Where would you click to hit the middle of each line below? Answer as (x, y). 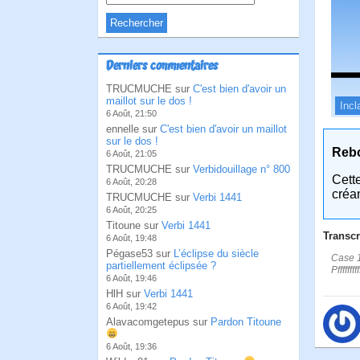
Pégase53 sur (140, 254)
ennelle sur (133, 129)
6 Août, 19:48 (131, 238)
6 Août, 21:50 (131, 113)
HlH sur (125, 294)
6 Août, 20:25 (131, 210)
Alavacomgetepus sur (158, 322)
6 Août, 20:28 (131, 182)
